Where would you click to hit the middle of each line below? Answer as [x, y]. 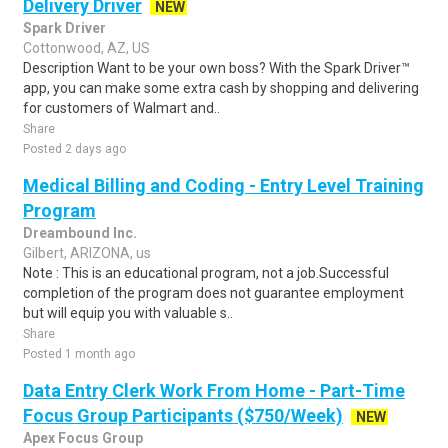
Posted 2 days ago [74, 149]
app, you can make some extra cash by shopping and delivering [221, 88]
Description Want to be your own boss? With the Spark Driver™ [216, 68]
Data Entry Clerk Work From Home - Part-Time [214, 390]
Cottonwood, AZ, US [86, 48]
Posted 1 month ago [79, 354]
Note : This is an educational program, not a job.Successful [206, 273]
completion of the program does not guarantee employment [213, 293]
